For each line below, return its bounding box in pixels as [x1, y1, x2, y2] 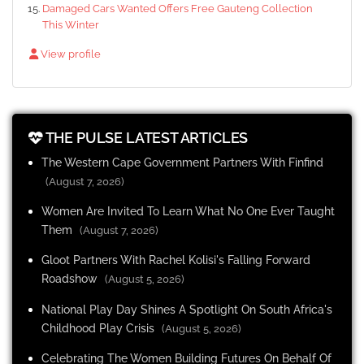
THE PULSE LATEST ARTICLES [42, 128, 249, 146]
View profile [38, 47, 101, 60]
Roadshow [41, 271, 97, 286]
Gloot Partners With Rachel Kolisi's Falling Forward [41, 253, 310, 267]
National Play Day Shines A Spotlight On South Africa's [41, 301, 332, 316]
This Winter [42, 18, 99, 31]
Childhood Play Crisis [41, 320, 154, 335]
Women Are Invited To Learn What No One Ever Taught [41, 203, 335, 218]
